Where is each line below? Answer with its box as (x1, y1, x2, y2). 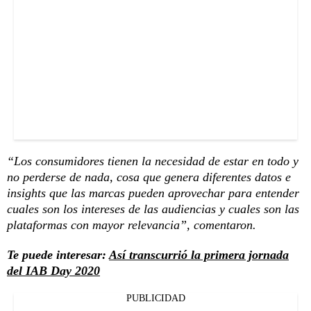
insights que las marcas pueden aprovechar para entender (7, 186, 299, 201)
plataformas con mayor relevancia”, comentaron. (7, 218, 256, 233)
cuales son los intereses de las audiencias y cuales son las (7, 202, 299, 217)
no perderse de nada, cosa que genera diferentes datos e (7, 170, 291, 185)
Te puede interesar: (7, 248, 109, 262)
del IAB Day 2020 (7, 264, 100, 278)
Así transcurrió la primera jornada (109, 248, 289, 262)
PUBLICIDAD (126, 293, 185, 304)
